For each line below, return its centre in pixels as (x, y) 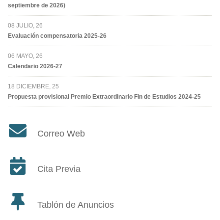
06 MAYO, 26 (25, 56)
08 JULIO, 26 (25, 25)
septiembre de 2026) (37, 5)
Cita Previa (59, 169)
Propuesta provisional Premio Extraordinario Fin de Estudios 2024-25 (104, 96)
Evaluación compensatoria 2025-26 (57, 36)
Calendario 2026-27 (35, 66)
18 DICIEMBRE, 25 (33, 86)
